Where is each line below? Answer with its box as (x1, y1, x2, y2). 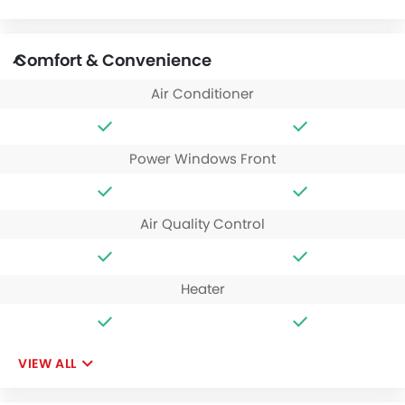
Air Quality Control (140, 213, 265, 233)
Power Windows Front (129, 148, 276, 168)
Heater (180, 278, 225, 298)
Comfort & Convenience (14, 48, 212, 71)
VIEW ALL (18, 353, 77, 372)
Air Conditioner (151, 83, 254, 103)
